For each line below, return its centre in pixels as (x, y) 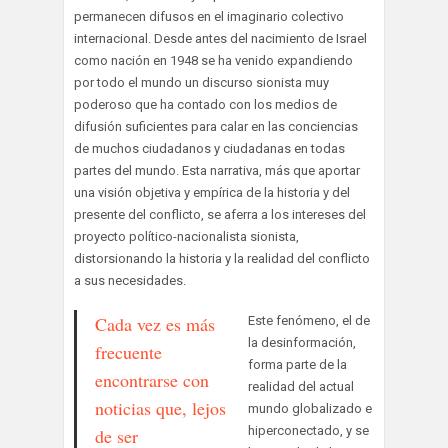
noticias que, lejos (160, 407)
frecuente (128, 351)
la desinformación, (302, 342)
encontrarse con (152, 379)
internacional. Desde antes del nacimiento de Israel (220, 38)
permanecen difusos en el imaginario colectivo (209, 16)
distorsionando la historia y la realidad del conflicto (222, 258)
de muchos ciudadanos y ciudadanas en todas (209, 148)
